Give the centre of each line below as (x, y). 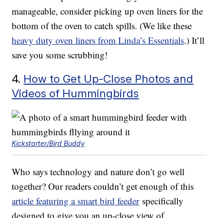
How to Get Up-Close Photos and (109, 79)
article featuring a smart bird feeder (76, 201)
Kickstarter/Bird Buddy (48, 144)
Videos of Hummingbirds (75, 93)
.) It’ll (194, 40)
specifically (162, 201)
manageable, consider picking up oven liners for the (108, 11)
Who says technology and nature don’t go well (98, 172)
